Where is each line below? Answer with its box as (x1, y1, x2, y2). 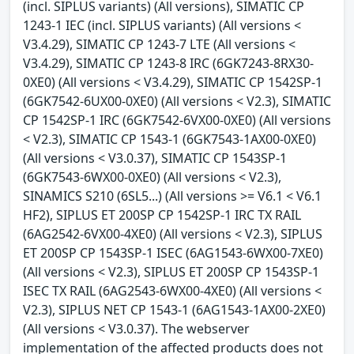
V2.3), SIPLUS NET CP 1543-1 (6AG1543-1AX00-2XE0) (23, 300, 326, 318)
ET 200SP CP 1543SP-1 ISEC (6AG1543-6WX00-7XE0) (23, 243, 323, 262)
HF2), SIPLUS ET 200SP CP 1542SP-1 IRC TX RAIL (23, 205, 301, 224)
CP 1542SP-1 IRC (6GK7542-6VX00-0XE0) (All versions (23, 111, 331, 129)
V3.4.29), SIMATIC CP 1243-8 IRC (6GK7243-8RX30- (23, 54, 314, 72)
